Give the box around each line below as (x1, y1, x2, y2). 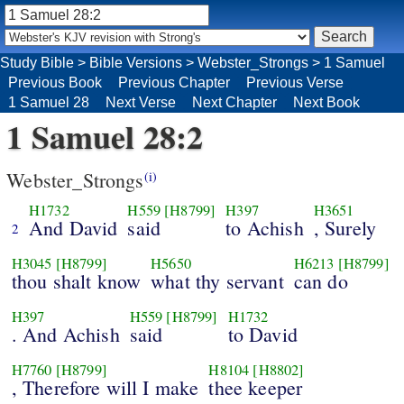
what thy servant (151, 268, 284, 295)
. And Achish (11, 321, 120, 348)
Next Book (293, 94, 360, 110)
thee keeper (208, 374, 303, 401)
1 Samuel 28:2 (6, 112, 204, 160)
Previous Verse (246, 74, 344, 90)
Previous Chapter (118, 74, 230, 90)
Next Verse (106, 94, 176, 110)
